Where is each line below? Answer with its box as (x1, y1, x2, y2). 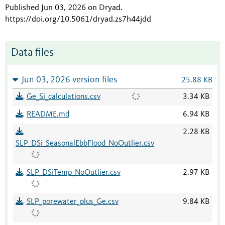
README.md (26, 110, 69, 119)
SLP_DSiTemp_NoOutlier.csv (26, 169, 121, 177)
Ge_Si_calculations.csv (26, 93, 100, 101)
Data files (11, 48, 54, 59)
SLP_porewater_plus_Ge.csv (26, 198, 119, 206)
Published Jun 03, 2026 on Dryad (5, 4, 121, 13)
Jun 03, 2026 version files (21, 76, 117, 85)
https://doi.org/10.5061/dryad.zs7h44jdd (5, 15, 151, 24)
